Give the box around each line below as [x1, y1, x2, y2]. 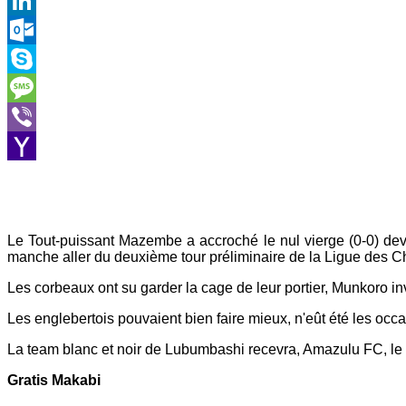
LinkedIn [7, 21, 60, 37]
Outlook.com [7, 50, 82, 66]
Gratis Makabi [7, 372, 101, 388]
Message [7, 108, 57, 124]
